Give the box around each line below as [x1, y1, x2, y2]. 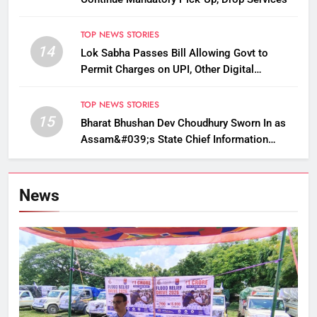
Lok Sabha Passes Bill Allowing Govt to [80, 47, 268, 60]
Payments [80, 79, 128, 93]
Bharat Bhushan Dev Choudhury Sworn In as [80, 117, 286, 130]
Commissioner [80, 149, 151, 163]
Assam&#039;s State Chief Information [80, 133, 268, 146]
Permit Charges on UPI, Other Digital [80, 63, 254, 76]
